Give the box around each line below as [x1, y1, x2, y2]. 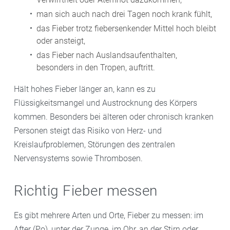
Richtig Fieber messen [14, 182, 158, 199]
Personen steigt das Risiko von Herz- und [14, 125, 162, 136]
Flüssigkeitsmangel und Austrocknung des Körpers [14, 98, 197, 108]
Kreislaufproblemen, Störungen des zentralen [14, 139, 175, 149]
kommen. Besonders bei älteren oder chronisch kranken [14, 111, 214, 122]
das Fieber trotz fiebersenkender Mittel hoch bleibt [36, 23, 216, 33]
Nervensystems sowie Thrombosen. [14, 153, 143, 163]
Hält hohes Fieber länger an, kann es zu [14, 84, 156, 94]
